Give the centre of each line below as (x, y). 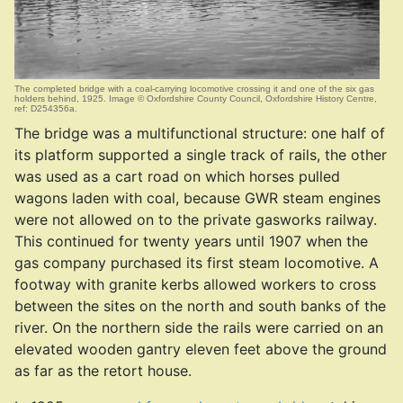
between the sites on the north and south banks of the (200, 306)
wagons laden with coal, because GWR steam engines (197, 198)
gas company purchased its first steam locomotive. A (197, 263)
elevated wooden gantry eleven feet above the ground (201, 349)
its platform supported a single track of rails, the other (201, 155)
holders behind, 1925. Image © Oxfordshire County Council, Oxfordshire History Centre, (196, 99)
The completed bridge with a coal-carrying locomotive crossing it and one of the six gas (194, 89)
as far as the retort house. (103, 371)
